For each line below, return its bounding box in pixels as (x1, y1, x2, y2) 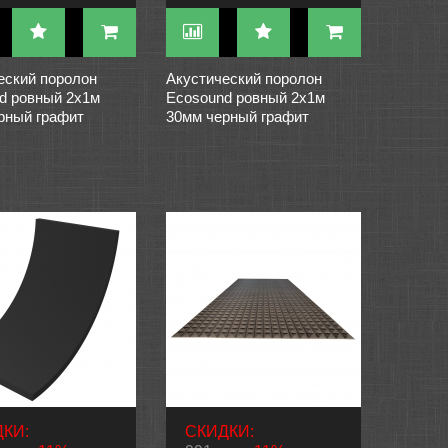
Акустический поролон (166, 70, 322, 87)
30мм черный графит (166, 108, 309, 125)
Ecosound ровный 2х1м (166, 89, 325, 106)
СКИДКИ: (185, 423, 254, 440)
